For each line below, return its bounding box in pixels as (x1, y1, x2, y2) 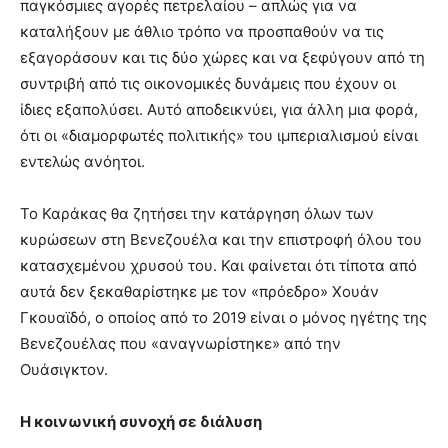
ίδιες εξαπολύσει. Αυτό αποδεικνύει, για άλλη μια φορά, (20, 100, 418, 119)
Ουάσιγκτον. (20, 360, 108, 379)
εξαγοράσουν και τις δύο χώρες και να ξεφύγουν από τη (20, 48, 425, 67)
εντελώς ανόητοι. (20, 152, 145, 171)
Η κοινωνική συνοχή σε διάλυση (20, 412, 262, 431)
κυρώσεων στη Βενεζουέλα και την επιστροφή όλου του (20, 230, 422, 249)
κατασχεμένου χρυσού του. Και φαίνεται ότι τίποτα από (20, 256, 417, 275)
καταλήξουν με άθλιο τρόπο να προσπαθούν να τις (20, 22, 384, 41)
